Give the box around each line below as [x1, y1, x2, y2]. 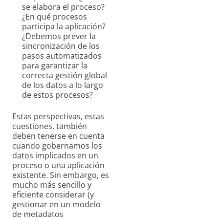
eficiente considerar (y [12, 189, 94, 200]
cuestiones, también [12, 121, 87, 132]
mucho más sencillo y [12, 179, 91, 191]
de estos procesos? [22, 89, 93, 101]
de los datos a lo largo [22, 80, 103, 91]
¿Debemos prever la [22, 31, 96, 42]
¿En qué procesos [22, 11, 87, 22]
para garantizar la [22, 60, 88, 71]
